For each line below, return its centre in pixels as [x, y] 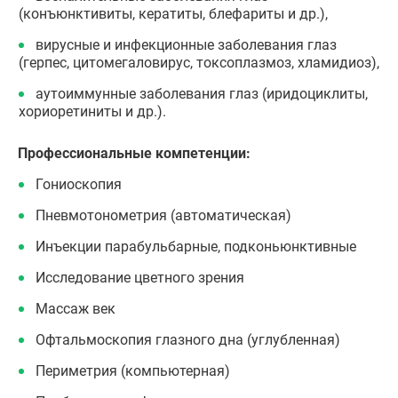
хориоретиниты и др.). [92, 111]
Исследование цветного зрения [140, 278]
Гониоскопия [79, 184]
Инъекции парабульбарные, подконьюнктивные [196, 247]
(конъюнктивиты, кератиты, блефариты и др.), [173, 14]
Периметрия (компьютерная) [133, 371]
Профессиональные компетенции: [134, 153]
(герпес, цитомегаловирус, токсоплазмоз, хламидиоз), [199, 63]
